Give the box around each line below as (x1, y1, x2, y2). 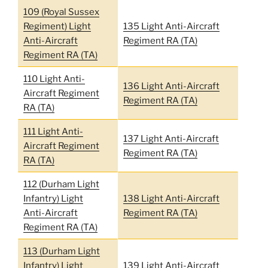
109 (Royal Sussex (23, 6, 99, 17)
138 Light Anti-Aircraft (123, 193, 220, 204)
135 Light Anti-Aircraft (123, 20, 220, 32)
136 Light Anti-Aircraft (123, 80, 220, 92)
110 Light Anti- (23, 73, 85, 84)
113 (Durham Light (23, 245, 100, 257)
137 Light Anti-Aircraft (123, 133, 219, 144)
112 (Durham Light (23, 178, 99, 190)
